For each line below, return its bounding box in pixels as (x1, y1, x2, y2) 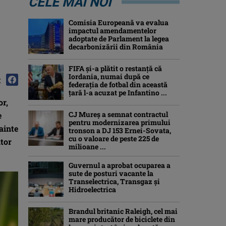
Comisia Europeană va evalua (69, 18, 168, 27)
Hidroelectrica (69, 185, 116, 194)
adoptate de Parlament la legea (69, 34, 169, 43)
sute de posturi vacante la (69, 168, 153, 178)
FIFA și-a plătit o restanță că (69, 64, 162, 73)
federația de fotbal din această (69, 80, 167, 89)
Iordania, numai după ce (69, 72, 149, 81)
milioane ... (69, 142, 106, 151)
